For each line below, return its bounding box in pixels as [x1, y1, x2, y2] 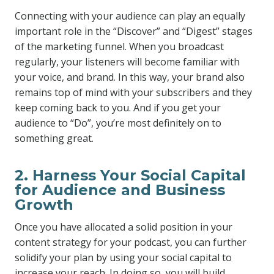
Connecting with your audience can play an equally [15, 9, 245, 23]
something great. [15, 131, 94, 145]
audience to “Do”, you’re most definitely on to [15, 116, 221, 130]
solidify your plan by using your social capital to [15, 251, 232, 264]
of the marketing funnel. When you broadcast [15, 40, 224, 53]
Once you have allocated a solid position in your [15, 220, 232, 234]
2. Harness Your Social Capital [15, 166, 246, 184]
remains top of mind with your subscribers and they [15, 86, 252, 99]
